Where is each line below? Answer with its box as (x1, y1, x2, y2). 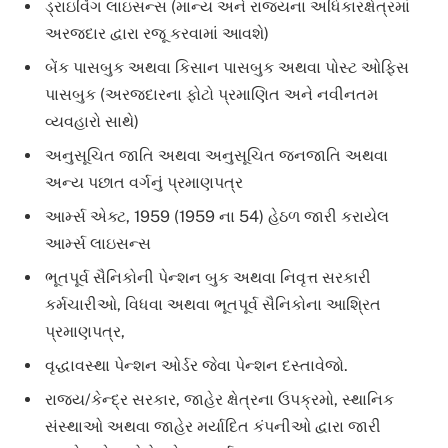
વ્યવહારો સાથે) (45, 111, 139, 131)
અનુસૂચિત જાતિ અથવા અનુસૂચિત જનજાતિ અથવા (45, 145, 388, 165)
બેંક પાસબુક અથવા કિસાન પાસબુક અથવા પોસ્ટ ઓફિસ (45, 57, 409, 77)
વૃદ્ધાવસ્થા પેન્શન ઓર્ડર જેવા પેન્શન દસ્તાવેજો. (45, 355, 348, 375)
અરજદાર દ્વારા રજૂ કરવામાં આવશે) (45, 23, 269, 43)
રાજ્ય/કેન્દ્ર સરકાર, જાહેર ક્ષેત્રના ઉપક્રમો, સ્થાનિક (45, 389, 394, 409)
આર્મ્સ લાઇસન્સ (45, 233, 151, 253)
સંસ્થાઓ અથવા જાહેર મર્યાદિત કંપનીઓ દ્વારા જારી (45, 416, 381, 436)
